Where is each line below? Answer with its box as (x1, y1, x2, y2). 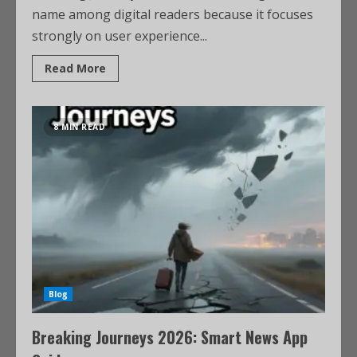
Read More (45, 61, 106, 76)
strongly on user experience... (32, 27, 207, 45)
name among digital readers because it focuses (32, 6, 313, 23)
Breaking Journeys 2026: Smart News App (32, 325, 308, 349)
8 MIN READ (53, 121, 105, 132)
